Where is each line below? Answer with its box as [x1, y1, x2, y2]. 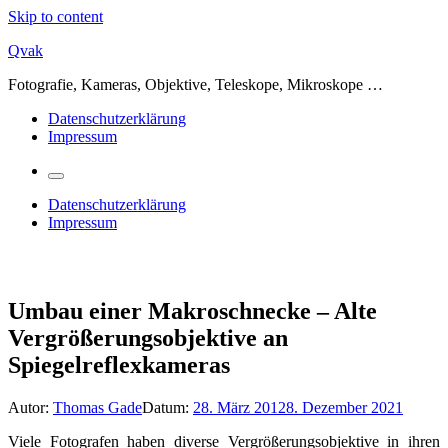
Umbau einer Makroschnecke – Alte [8, 297, 377, 324]
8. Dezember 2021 [286, 398, 403, 416]
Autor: [8, 398, 53, 416]
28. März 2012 [193, 398, 286, 416]
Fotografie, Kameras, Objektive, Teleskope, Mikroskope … [8, 76, 383, 93]
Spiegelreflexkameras [8, 351, 230, 378]
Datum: [142, 398, 193, 416]
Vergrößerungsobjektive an [8, 324, 288, 351]
